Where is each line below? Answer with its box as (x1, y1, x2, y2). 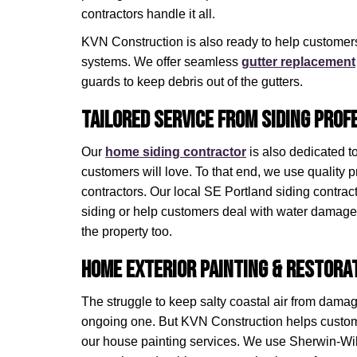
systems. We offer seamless (81, 55, 241, 69)
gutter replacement (241, 55, 355, 69)
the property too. (81, 225, 172, 238)
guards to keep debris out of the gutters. (81, 75, 303, 88)
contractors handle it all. (81, 7, 215, 21)
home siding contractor (105, 145, 246, 159)
